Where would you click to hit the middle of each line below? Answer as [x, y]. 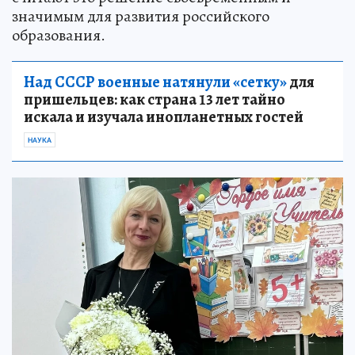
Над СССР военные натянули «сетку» [155, 82]
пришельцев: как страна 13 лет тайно [155, 100]
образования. [59, 36]
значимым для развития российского [141, 17]
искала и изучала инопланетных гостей [164, 117]
